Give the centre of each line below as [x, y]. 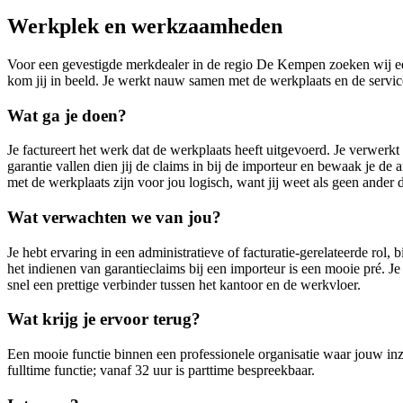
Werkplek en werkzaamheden [145, 26]
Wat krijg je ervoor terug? [104, 319]
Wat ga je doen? [67, 115]
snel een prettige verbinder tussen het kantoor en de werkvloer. [184, 284]
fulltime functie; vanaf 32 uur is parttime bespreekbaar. [161, 371]
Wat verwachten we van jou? [114, 217]
